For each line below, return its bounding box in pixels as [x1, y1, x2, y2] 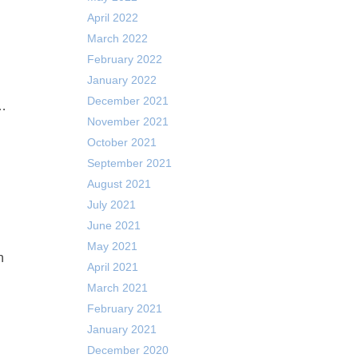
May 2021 [86, 240, 137, 253]
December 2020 [86, 344, 169, 356]
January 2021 [86, 323, 157, 336]
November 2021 [86, 115, 169, 128]
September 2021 [86, 157, 172, 169]
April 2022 [86, 11, 138, 24]
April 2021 [86, 261, 138, 273]
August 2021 [86, 177, 151, 190]
